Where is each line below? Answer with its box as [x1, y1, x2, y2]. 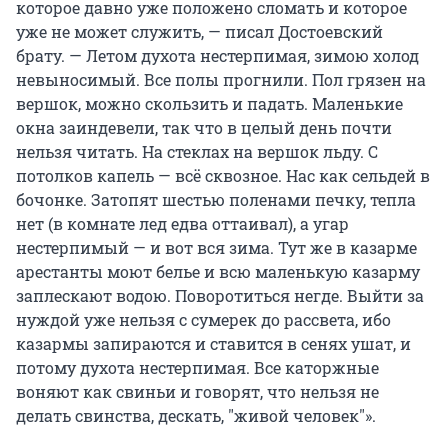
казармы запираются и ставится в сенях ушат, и [16, 332, 411, 354]
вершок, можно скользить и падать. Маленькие [16, 92, 403, 114]
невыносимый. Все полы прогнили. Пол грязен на [16, 68, 426, 90]
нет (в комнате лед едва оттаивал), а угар [16, 212, 349, 234]
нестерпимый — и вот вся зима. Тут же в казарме [16, 236, 417, 258]
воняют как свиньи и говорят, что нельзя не [16, 380, 379, 402]
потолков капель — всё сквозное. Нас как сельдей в [16, 164, 430, 186]
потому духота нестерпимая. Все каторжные [16, 356, 379, 378]
